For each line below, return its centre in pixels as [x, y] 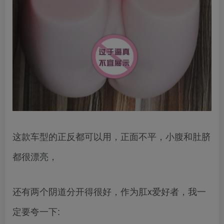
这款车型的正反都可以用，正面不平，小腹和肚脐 [111, 136]
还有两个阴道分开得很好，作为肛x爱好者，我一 [109, 191]
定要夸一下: [36, 211]
